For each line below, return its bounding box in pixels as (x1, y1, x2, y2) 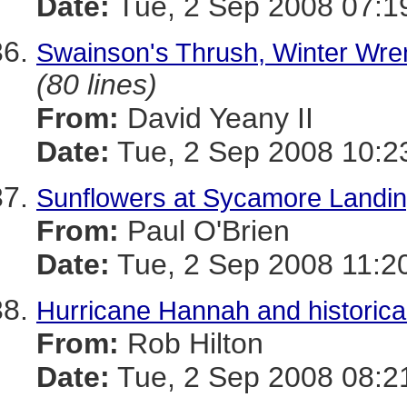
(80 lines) (36, 68, 157, 101)
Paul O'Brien (119, 214, 290, 247)
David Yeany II (119, 102, 313, 134)
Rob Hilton (119, 327, 263, 360)
